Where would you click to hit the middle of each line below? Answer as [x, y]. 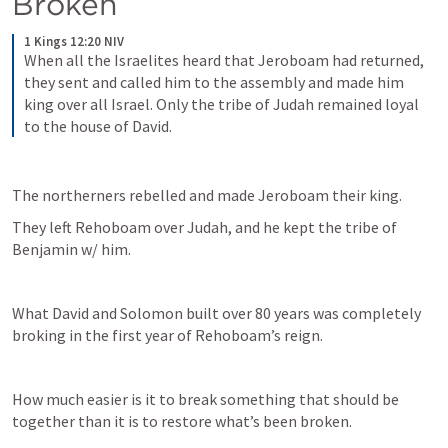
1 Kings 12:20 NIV [74, 41]
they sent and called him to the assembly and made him [214, 82]
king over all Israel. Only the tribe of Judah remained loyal [221, 104]
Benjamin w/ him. [73, 249]
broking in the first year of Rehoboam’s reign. [169, 335]
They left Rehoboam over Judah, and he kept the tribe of [204, 227]
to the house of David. [98, 126]
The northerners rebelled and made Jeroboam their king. [207, 195]
